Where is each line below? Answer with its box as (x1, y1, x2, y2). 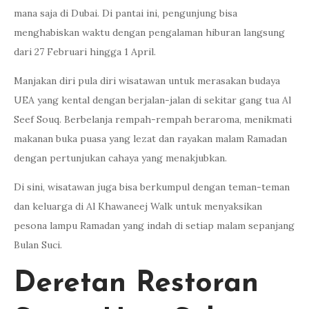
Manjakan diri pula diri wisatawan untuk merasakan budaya (14, 74, 280, 87)
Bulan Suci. (14, 238, 62, 251)
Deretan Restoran (14, 268, 259, 299)
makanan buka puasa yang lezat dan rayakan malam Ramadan (14, 132, 287, 145)
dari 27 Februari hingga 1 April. (14, 45, 156, 58)
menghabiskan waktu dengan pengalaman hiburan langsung (14, 26, 285, 39)
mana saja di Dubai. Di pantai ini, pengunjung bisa (14, 6, 237, 19)
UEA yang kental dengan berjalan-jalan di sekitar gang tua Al (14, 93, 291, 106)
